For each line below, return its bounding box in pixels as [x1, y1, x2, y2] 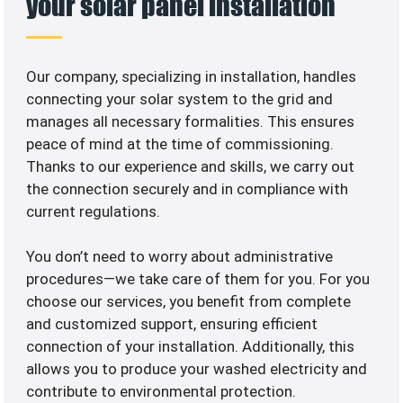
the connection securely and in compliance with [26, 180, 349, 199]
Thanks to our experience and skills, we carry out [26, 157, 355, 176]
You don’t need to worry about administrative [26, 247, 334, 266]
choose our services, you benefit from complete [26, 292, 352, 311]
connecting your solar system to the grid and [26, 90, 334, 109]
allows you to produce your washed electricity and [26, 360, 368, 379]
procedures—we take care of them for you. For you [26, 270, 371, 289]
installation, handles [220, 67, 357, 86]
